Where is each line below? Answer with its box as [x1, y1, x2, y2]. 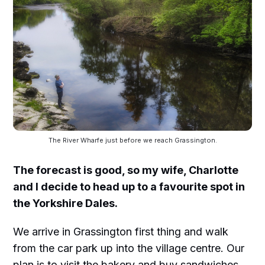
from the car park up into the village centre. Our [13, 241, 245, 254]
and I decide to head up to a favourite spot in [13, 180, 245, 193]
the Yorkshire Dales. [13, 196, 118, 209]
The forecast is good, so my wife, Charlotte [13, 163, 239, 176]
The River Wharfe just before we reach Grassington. [48, 135, 217, 144]
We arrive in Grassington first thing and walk [13, 225, 229, 238]
